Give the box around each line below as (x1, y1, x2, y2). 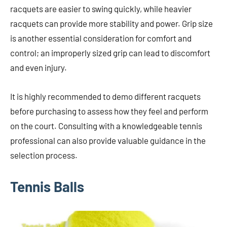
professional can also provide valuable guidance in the (10, 135, 206, 146)
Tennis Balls (10, 178, 84, 196)
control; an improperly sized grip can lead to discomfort (10, 48, 210, 58)
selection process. (10, 150, 78, 161)
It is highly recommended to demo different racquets (10, 91, 201, 102)
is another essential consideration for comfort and (10, 33, 192, 44)
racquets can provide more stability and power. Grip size (10, 18, 213, 29)
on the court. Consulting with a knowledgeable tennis (10, 121, 202, 131)
